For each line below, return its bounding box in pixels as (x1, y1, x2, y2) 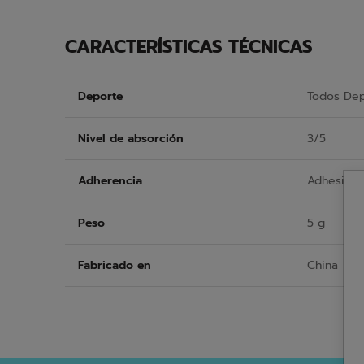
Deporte (78, 88, 123, 105)
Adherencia (78, 171, 142, 189)
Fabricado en (78, 256, 151, 274)
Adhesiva (307, 171, 357, 189)
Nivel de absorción (78, 129, 184, 147)
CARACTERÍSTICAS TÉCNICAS (65, 33, 313, 60)
